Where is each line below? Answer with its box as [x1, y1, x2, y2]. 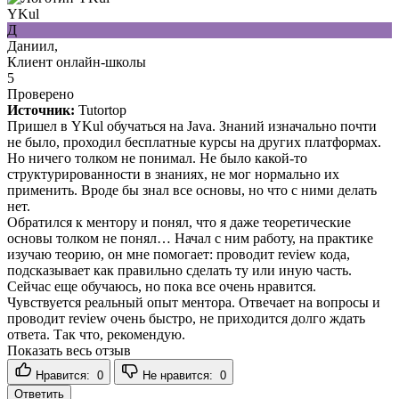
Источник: [7, 102, 75, 118]
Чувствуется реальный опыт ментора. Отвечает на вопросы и [7, 294, 380, 310]
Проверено [7, 85, 74, 102]
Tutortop [78, 102, 126, 118]
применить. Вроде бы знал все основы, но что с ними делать [7, 182, 377, 198]
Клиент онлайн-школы [7, 53, 146, 69]
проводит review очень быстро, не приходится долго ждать [7, 310, 365, 326]
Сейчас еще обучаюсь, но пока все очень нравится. [7, 278, 316, 294]
